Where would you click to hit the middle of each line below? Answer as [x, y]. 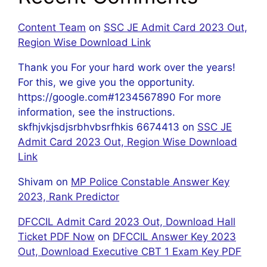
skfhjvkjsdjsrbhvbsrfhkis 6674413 [99, 127]
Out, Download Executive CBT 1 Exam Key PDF [130, 251]
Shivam [35, 181]
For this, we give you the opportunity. [106, 82]
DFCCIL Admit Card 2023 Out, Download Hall [127, 221]
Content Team [52, 27]
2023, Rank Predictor [69, 196]
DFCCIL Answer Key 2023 [174, 236]
